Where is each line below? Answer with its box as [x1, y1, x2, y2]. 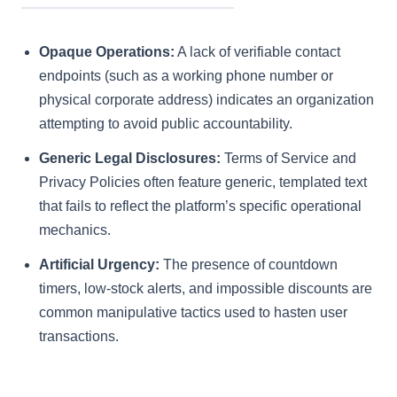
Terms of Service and [221, 151, 356, 167]
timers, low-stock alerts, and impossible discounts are [39, 281, 372, 297]
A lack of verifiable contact [175, 44, 340, 60]
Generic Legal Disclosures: [39, 151, 221, 167]
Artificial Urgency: [39, 257, 160, 273]
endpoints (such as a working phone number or [39, 68, 333, 84]
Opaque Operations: [39, 44, 175, 60]
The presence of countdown [160, 257, 338, 273]
